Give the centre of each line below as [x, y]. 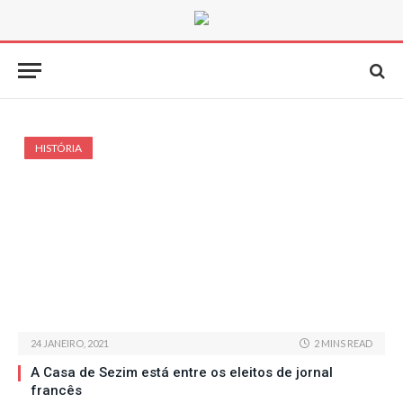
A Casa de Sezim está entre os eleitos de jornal [182, 373]
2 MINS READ [343, 344]
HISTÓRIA [58, 148]
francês [56, 391]
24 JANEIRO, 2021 [70, 344]
